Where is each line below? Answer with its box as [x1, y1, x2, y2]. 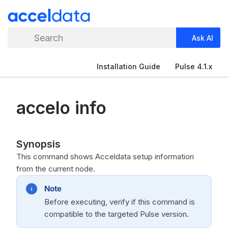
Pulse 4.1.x [175, 62, 212, 71]
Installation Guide [97, 62, 160, 71]
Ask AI [192, 33, 213, 42]
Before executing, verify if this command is [44, 197, 195, 207]
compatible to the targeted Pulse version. [44, 209, 189, 219]
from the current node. [16, 164, 95, 174]
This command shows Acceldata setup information [16, 152, 194, 161]
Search [34, 32, 63, 43]
